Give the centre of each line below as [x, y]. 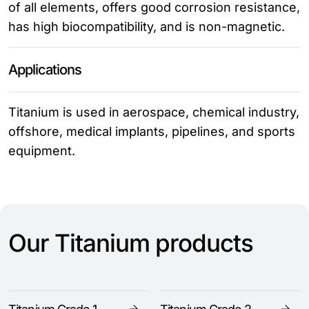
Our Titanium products [131, 243]
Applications [45, 70]
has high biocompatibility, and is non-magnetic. [147, 27]
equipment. [42, 151]
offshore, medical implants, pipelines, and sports [152, 131]
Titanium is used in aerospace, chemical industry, [154, 112]
